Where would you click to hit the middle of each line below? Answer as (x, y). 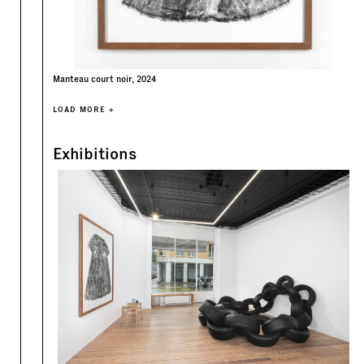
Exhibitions (95, 153)
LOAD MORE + (84, 109)
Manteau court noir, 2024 (104, 78)
